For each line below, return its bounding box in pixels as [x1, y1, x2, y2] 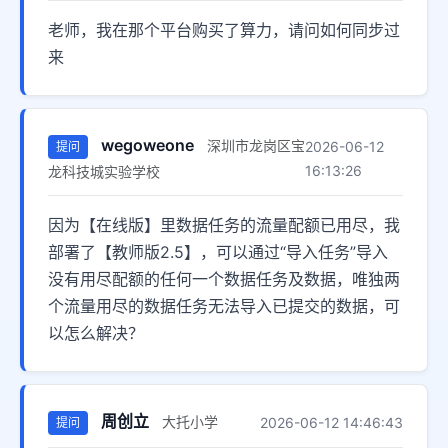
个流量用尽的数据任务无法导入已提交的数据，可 [48, 296, 400, 317]
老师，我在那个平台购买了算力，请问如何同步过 [48, 19, 400, 40]
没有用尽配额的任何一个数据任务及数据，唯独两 [48, 269, 400, 290]
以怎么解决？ [48, 323, 144, 344]
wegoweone [101, 134, 194, 155]
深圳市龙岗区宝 [207, 136, 305, 154]
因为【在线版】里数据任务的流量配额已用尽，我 [48, 215, 400, 236]
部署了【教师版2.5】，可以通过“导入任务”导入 [48, 242, 388, 263]
